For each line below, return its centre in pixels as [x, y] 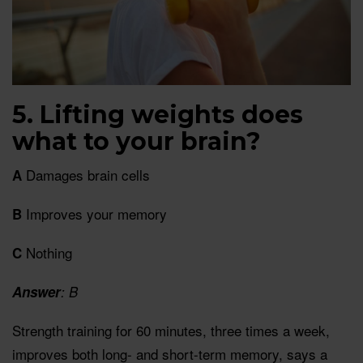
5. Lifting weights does [158, 114]
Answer [36, 291]
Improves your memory [94, 213]
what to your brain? [137, 141]
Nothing [47, 252]
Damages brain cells [86, 174]
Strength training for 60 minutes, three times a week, [171, 330]
